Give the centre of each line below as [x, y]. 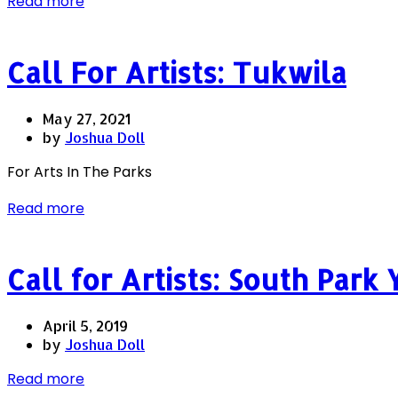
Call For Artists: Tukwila [177, 72]
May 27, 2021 [87, 119]
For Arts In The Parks [80, 172]
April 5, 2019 [85, 326]
